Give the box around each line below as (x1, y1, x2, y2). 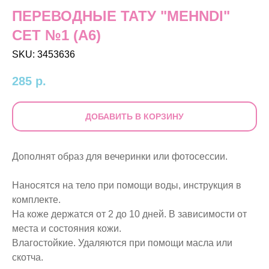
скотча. (12, 252, 43, 263)
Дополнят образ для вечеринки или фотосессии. (12, 151, 228, 162)
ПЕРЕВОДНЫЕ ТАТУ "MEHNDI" (12, 8, 230, 24)
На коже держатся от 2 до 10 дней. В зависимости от (12, 209, 247, 220)
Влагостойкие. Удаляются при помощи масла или (12, 238, 232, 249)
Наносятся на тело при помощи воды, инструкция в (12, 180, 241, 191)
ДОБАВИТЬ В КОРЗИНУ (85, 112, 184, 122)
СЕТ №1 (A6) (12, 27, 101, 43)
